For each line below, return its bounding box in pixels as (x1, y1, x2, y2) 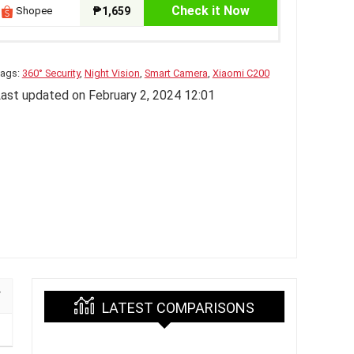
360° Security (21, 67, 80, 80)
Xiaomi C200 (212, 67, 269, 80)
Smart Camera (144, 67, 208, 80)
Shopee (13, 5, 52, 17)
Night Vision (84, 67, 140, 80)
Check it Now (171, 3, 250, 19)
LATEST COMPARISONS (102, 299, 254, 317)
